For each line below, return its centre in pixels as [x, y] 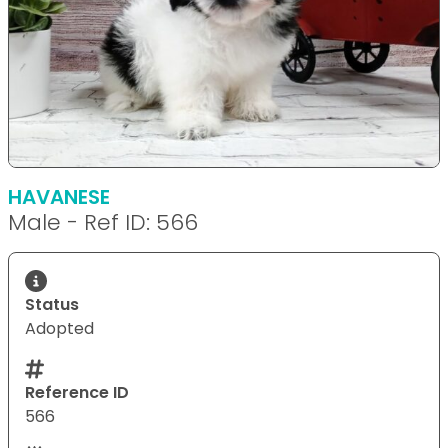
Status [52, 304]
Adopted [59, 328]
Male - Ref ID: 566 [103, 222]
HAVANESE [59, 196]
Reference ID [77, 392]
